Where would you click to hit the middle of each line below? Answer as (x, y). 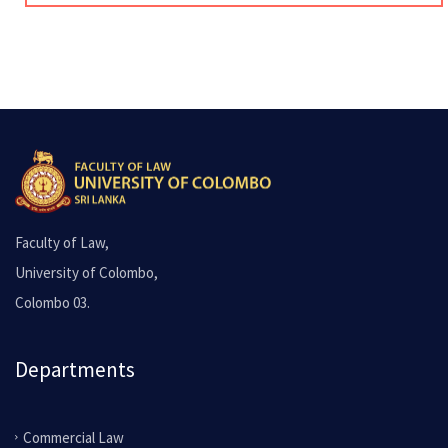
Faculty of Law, (62, 243)
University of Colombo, (86, 273)
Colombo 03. (52, 303)
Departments (75, 370)
